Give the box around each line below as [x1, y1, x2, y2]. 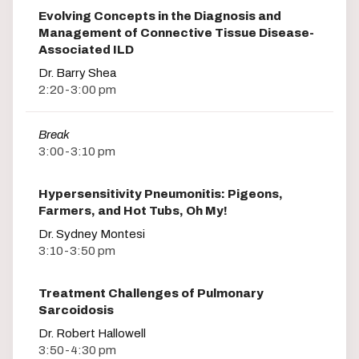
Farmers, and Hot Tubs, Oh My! [38, 204, 228, 217]
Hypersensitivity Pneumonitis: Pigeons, [38, 187, 283, 200]
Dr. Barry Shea [38, 67, 116, 80]
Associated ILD [38, 43, 134, 57]
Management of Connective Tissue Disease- [38, 26, 314, 40]
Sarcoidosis [38, 303, 114, 317]
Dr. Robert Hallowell [38, 326, 146, 340]
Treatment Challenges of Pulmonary [38, 286, 264, 300]
